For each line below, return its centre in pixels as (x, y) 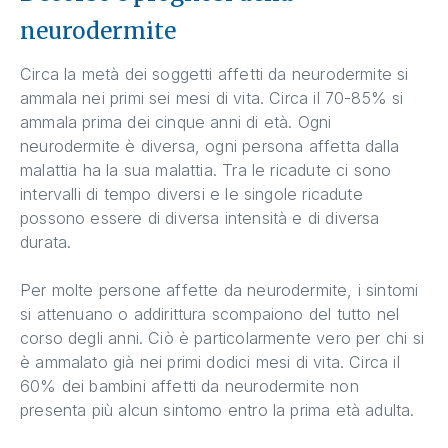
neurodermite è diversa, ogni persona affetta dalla (209, 146)
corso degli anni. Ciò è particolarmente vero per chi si (222, 338)
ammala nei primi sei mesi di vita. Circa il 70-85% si (212, 98)
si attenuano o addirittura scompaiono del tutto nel (210, 314)
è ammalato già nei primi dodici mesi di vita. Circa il (210, 362)
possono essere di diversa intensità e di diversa (200, 218)
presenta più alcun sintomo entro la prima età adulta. (217, 410)
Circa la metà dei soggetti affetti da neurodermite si (214, 74)
